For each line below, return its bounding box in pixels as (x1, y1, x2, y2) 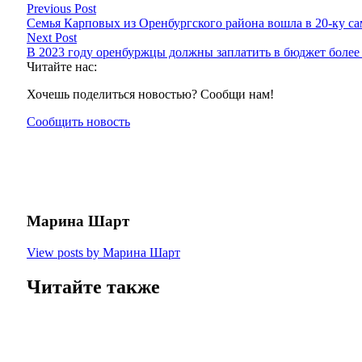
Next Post (27, 31, 77, 45)
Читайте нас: (27, 60, 97, 74)
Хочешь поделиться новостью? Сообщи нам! (27, 87, 274, 102)
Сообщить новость (27, 115, 130, 129)
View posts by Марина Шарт (27, 245, 180, 259)
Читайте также (27, 276, 160, 297)
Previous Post (27, 2, 96, 16)
